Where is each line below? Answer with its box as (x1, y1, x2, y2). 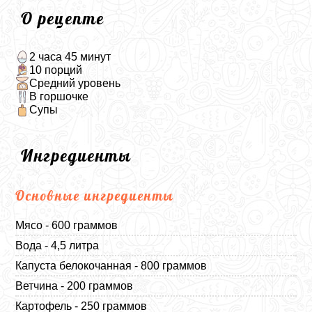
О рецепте (21, 8, 105, 29)
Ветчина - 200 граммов (15, 279, 134, 292)
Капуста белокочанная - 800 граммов (15, 259, 208, 272)
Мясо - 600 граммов (15, 219, 118, 231)
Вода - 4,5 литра (15, 239, 100, 251)
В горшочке (29, 91, 88, 103)
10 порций (29, 63, 82, 76)
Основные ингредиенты (15, 187, 175, 204)
